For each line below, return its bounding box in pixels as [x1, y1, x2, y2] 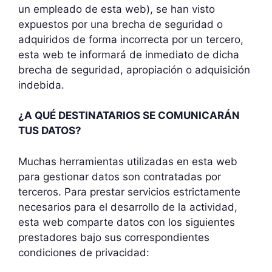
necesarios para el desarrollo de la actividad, [18, 200, 237, 213]
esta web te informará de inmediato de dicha [18, 48, 239, 61]
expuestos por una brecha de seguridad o [18, 18, 223, 30]
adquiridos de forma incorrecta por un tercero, [18, 33, 243, 46]
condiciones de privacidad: [18, 246, 149, 259]
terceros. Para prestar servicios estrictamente [18, 185, 240, 198]
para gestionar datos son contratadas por [18, 170, 221, 183]
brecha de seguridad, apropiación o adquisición [18, 63, 250, 76]
